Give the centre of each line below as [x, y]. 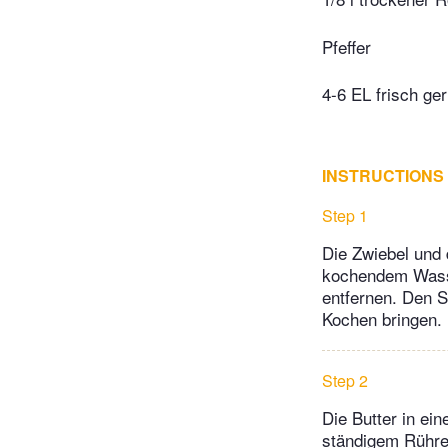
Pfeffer [346, 46]
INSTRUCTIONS [383, 176]
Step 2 [345, 381]
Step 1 [345, 216]
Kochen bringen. [382, 319]
